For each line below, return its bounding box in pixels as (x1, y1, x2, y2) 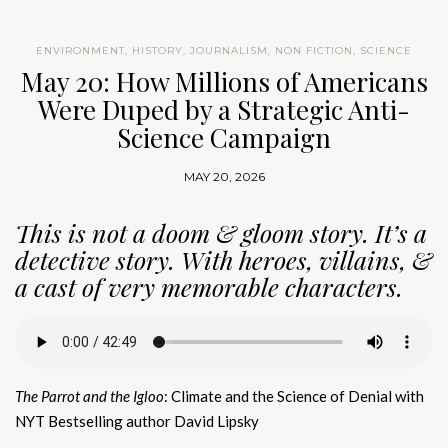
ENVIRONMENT (36, 44, 125, 58)
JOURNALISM (190, 44, 268, 58)
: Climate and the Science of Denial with (164, 386, 424, 405)
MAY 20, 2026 (183, 169, 265, 185)
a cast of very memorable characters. (15, 270, 403, 304)
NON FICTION (275, 44, 353, 58)
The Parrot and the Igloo (15, 386, 164, 405)
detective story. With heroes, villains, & (15, 243, 432, 277)
